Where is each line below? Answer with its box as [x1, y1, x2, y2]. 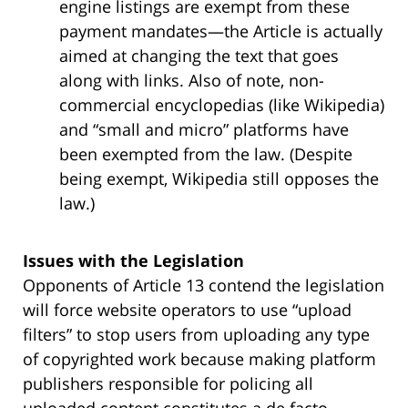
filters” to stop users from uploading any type [23, 322, 370, 345]
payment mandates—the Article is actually [59, 19, 382, 42]
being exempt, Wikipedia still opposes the [59, 167, 379, 189]
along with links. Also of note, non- [59, 68, 324, 91]
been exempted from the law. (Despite [59, 142, 352, 165]
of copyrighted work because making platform [23, 347, 376, 370]
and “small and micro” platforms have [59, 117, 349, 140]
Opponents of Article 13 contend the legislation [23, 273, 384, 296]
